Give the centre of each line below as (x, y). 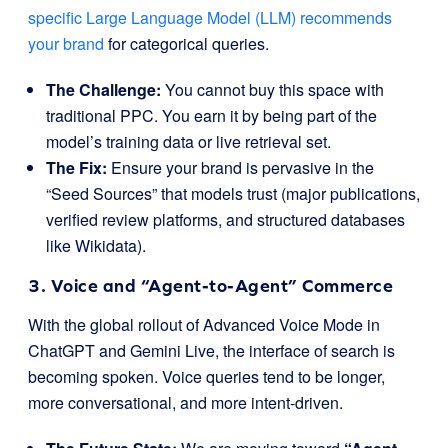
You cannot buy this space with (272, 89)
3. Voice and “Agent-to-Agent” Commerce (210, 285)
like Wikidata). (96, 245)
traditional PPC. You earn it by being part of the (211, 115)
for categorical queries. (186, 43)
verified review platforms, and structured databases (225, 219)
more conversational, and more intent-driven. (185, 402)
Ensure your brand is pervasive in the (240, 167)
